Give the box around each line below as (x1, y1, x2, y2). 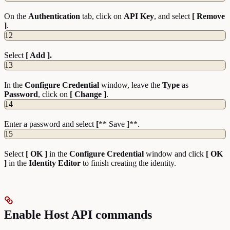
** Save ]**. (99, 119, 140, 128)
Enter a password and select (4, 119, 96, 128)
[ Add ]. (26, 50, 52, 60)
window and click (144, 149, 206, 158)
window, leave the (99, 80, 162, 89)
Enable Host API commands (4, 207, 152, 221)
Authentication (28, 11, 80, 21)
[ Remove (192, 11, 225, 21)
